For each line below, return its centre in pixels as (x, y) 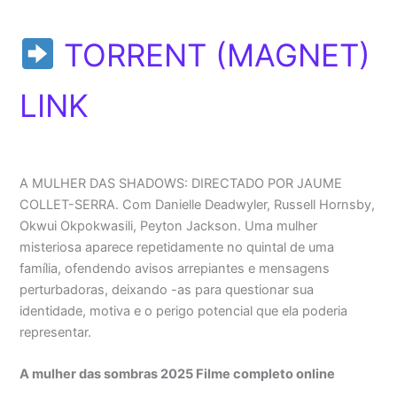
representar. (56, 332)
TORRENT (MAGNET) (213, 54)
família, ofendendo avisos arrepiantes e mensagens (175, 268)
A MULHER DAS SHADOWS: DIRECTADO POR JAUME (181, 183)
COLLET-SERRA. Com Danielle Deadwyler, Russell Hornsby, (198, 204)
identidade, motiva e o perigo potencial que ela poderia (184, 311)
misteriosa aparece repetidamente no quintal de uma (177, 247)
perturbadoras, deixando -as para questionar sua (167, 289)
